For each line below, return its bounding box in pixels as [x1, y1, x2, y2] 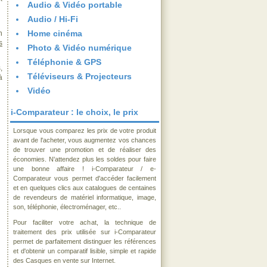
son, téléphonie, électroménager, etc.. [13, 203, 121, 210]
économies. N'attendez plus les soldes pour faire [13, 156, 156, 163]
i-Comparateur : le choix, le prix [11, 107, 138, 117]
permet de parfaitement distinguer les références [13, 238, 156, 245]
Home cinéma [27, 29, 82, 38]
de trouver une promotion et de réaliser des [13, 146, 156, 153]
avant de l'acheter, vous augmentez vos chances [13, 136, 156, 144]
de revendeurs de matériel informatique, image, [13, 194, 156, 201]
